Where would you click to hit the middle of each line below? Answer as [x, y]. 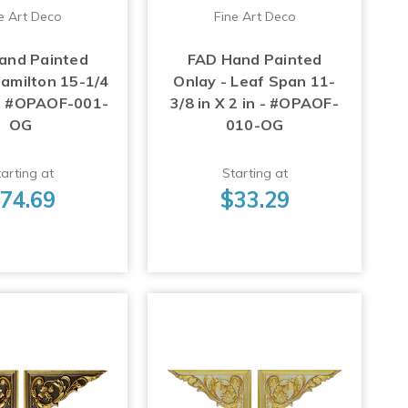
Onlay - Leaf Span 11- [255, 82]
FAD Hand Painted [255, 60]
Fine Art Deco [255, 17]
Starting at [255, 173]
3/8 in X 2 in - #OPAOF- [255, 103]
